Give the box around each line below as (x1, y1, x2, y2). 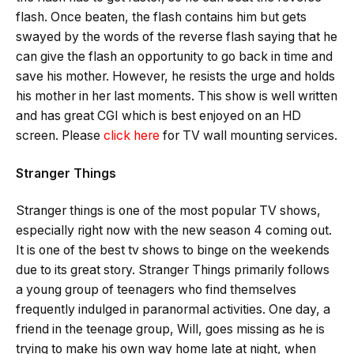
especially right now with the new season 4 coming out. (16, 223, 332, 239)
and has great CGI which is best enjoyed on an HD (16, 108, 301, 124)
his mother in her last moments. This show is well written (16, 88, 337, 104)
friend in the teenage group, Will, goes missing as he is (16, 322, 325, 337)
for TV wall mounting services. (163, 128, 337, 144)
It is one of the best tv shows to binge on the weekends (16, 243, 330, 258)
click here (100, 128, 163, 144)
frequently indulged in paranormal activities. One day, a (16, 302, 330, 318)
